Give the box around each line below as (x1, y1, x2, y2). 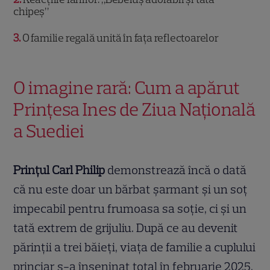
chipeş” (13, 5, 49, 19)
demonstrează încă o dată (105, 163, 247, 178)
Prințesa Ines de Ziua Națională (13, 98, 256, 121)
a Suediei (13, 120, 85, 143)
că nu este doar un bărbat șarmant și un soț (13, 182, 248, 197)
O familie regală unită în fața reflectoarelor (20, 31, 219, 45)
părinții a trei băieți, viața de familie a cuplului (13, 240, 256, 255)
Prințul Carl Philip (13, 163, 105, 178)
